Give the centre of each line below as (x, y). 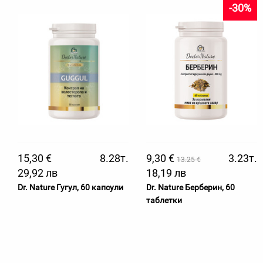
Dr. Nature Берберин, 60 (190, 187)
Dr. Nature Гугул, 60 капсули (70, 187)
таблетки (164, 200)
